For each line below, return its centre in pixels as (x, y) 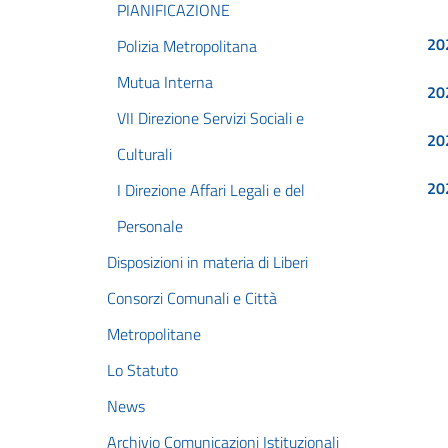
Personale (150, 226)
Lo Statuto (142, 370)
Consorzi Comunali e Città (192, 298)
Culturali (144, 154)
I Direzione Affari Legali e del (211, 190)
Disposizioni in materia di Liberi (207, 262)
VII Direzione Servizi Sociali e (210, 118)
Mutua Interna (165, 82)
